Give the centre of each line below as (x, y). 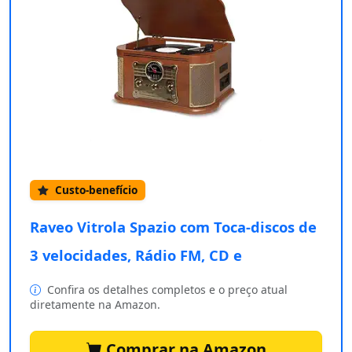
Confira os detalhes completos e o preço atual (166, 290)
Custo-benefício (95, 190)
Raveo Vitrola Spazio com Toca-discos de (173, 227)
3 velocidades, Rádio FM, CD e (136, 255)
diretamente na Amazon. (95, 305)
